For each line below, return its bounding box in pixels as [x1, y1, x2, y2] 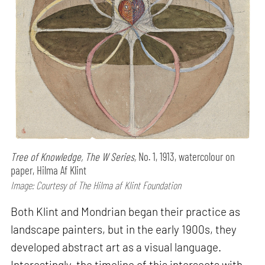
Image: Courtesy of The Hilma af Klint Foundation [11, 178, 182, 192]
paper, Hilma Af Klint [11, 163, 87, 177]
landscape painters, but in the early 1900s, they [11, 222, 237, 236]
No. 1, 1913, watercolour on [136, 149, 235, 163]
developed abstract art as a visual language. [11, 240, 222, 254]
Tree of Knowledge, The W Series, [11, 149, 137, 163]
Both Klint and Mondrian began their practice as [11, 204, 241, 218]
